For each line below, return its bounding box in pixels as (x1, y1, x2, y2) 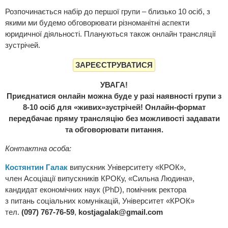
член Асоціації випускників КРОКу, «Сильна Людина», (5, 174, 194, 183)
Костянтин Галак (5, 163, 68, 172)
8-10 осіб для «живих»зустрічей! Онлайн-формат (22, 103, 206, 112)
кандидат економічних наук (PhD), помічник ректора (5, 185, 186, 194)
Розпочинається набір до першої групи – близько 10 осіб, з (5, 7, 210, 16)
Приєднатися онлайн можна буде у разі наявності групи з (7, 92, 221, 101)
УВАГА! (100, 80, 128, 90)
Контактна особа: (5, 144, 71, 153)
